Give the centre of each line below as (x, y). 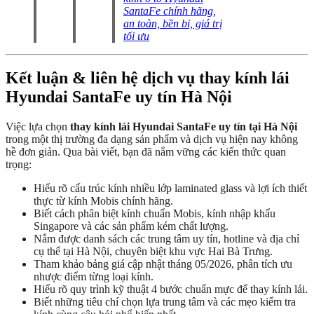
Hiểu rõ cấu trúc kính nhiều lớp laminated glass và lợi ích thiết (170, 189)
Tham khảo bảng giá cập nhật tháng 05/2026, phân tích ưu (163, 264)
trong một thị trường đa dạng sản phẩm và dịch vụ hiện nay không (152, 139)
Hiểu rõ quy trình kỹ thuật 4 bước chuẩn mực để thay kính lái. (171, 289)
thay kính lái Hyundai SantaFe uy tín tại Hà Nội (184, 127)
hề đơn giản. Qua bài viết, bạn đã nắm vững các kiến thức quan (146, 152)
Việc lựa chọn (38, 127)
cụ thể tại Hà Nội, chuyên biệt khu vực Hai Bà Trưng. (153, 252)
